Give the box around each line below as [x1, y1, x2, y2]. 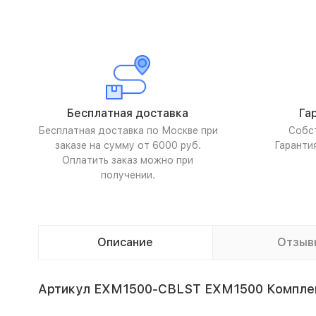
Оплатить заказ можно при [62, 154, 193, 166]
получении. [100, 169, 155, 181]
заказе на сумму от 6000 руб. [54, 140, 201, 151]
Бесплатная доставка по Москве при [37, 125, 218, 136]
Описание [97, 236, 153, 249]
